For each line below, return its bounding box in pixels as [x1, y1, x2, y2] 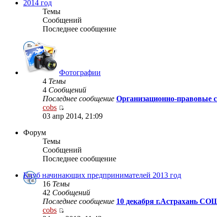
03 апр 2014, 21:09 [43, 112, 103, 121]
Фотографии [59, 68, 101, 77]
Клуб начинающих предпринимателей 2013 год [23, 171, 181, 180]
